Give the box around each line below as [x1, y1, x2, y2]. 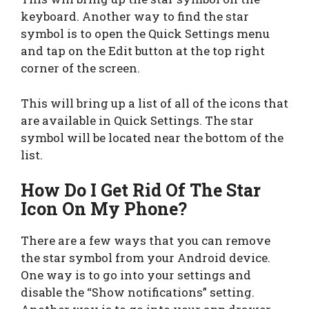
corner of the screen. [21, 60, 140, 77]
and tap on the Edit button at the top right [21, 43, 265, 59]
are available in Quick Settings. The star [21, 112, 254, 128]
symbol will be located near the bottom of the [21, 129, 283, 146]
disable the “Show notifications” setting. [21, 284, 255, 301]
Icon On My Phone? [21, 197, 187, 221]
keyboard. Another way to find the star [21, 8, 249, 25]
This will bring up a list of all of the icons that [21, 94, 288, 111]
